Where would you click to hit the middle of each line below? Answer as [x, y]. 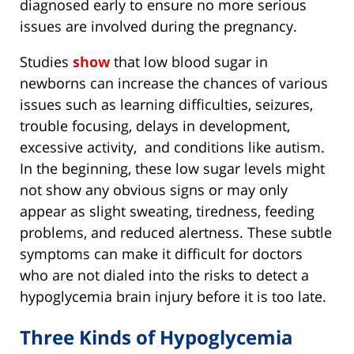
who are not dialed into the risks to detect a [164, 275]
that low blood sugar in [189, 62]
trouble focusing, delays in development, [155, 126]
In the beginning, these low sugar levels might [172, 169]
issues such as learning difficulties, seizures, [168, 105]
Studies [46, 62]
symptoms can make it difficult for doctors [161, 254]
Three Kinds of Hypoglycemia [156, 337]
